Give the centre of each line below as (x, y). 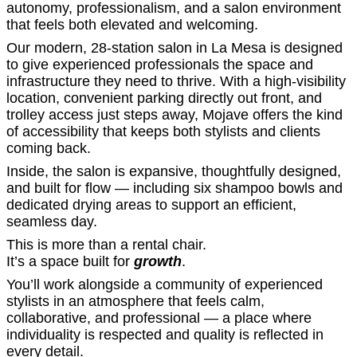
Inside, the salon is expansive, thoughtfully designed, (174, 171)
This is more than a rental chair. (106, 245)
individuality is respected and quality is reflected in (165, 335)
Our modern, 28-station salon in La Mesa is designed (175, 48)
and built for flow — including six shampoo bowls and (175, 188)
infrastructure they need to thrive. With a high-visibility (176, 81)
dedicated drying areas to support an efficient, (151, 205)
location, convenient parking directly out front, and (164, 98)
